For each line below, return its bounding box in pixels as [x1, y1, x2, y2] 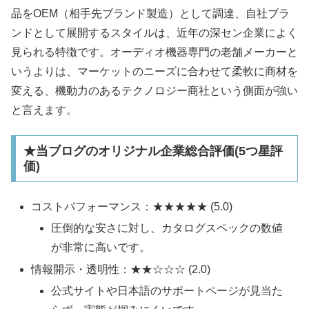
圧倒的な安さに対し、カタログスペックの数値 [51, 222, 283, 235]
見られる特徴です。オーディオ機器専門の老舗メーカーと [11, 46, 298, 58]
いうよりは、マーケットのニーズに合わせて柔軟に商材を [11, 65, 298, 77]
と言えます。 [11, 103, 77, 116]
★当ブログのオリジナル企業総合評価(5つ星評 [23, 143, 283, 158]
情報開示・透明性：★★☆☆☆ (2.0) [31, 263, 211, 275]
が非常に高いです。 [51, 241, 151, 254]
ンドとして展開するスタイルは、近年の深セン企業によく [11, 26, 298, 39]
